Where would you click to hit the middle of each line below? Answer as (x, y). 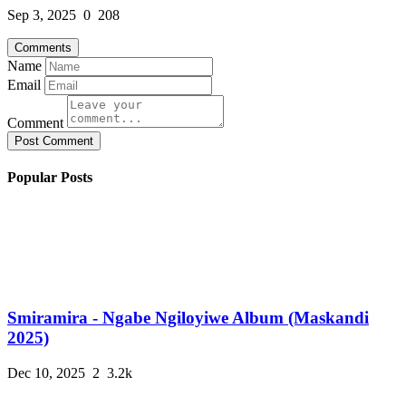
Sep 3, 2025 (42, 15)
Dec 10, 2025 (46, 373)
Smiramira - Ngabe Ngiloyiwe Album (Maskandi (188, 318)
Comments (43, 48)
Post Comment (54, 141)
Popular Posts (50, 178)
